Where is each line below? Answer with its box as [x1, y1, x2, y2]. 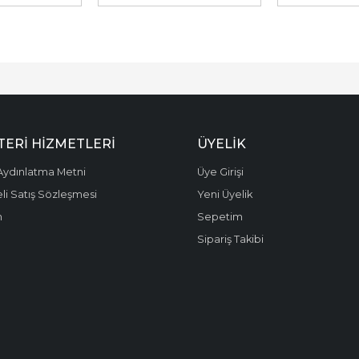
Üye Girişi [196, 165, 244, 178]
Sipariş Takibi [196, 232, 264, 245]
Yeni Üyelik [196, 188, 252, 200]
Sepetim [196, 210, 243, 223]
